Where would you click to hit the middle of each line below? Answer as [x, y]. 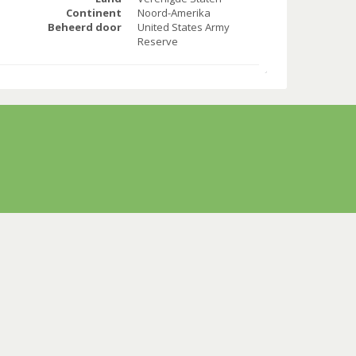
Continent [93, 13]
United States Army [183, 27]
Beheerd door [84, 27]
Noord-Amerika [174, 13]
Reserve [157, 42]
